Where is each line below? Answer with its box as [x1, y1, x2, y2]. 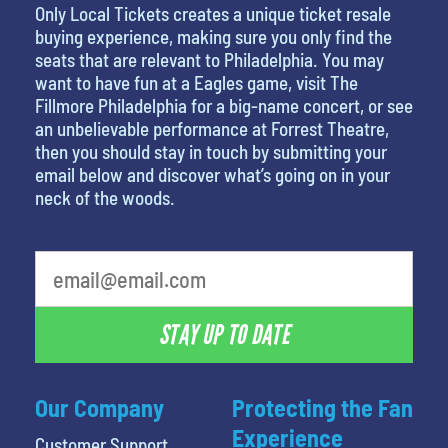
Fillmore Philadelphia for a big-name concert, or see [35, 93, 413, 117]
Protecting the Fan [231, 393, 413, 423]
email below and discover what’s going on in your [35, 162, 390, 186]
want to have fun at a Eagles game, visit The [35, 70, 358, 94]
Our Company [35, 393, 164, 423]
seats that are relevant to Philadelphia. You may [35, 47, 384, 71]
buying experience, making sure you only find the [35, 24, 392, 48]
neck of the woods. [35, 185, 175, 209]
